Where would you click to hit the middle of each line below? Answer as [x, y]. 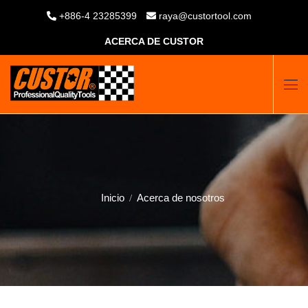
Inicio [112, 198]
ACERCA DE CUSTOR [154, 41]
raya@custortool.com [205, 16]
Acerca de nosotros [180, 198]
